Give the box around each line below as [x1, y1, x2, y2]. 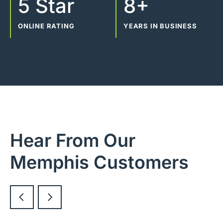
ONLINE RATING [18, 22, 75, 30]
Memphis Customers [10, 151, 189, 174]
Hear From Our [10, 129, 135, 152]
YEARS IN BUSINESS [123, 22, 197, 30]
